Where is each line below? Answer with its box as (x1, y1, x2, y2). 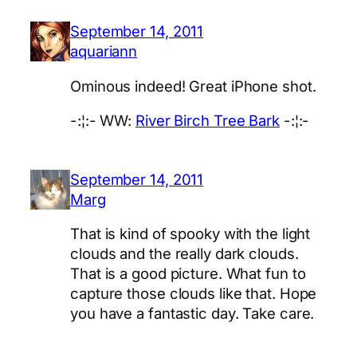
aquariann (70, 42, 138, 61)
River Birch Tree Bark (135, 112, 280, 130)
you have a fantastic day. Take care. (70, 304, 315, 323)
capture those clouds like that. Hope (70, 284, 317, 303)
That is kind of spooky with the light (70, 225, 311, 243)
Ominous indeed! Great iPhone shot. (70, 76, 316, 95)
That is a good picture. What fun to (70, 265, 306, 283)
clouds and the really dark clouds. (70, 245, 299, 263)
